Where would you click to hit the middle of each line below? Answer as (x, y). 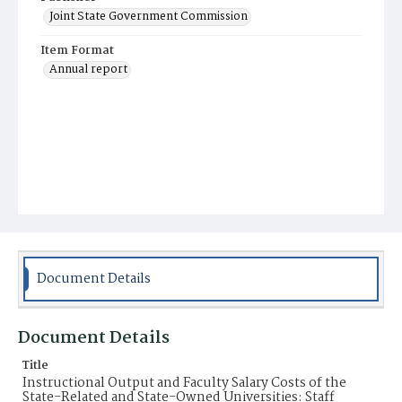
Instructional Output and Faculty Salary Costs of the (184, 383)
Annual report (88, 70)
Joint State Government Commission (149, 17)
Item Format (77, 51)
